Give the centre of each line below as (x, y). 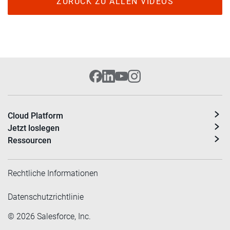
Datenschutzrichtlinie (46, 197)
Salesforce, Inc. (63, 217)
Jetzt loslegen (34, 128)
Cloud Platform (35, 116)
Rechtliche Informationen (53, 174)
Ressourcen (30, 141)
